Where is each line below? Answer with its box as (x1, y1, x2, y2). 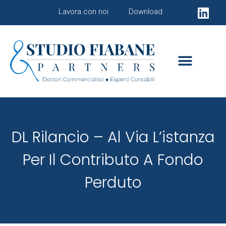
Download (129, 7, 163, 16)
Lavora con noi (59, 7, 109, 16)
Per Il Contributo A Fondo (23, 149, 203, 171)
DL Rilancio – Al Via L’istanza (11, 127, 215, 148)
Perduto (84, 172, 142, 194)
